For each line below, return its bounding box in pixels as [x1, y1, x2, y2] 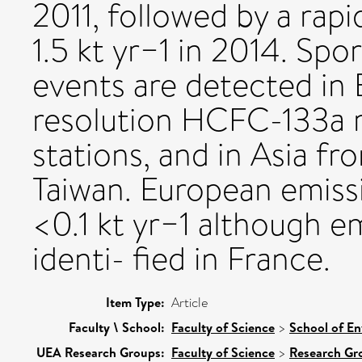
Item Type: [106, 293, 165, 311]
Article [171, 293, 208, 312]
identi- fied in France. [32, 235, 330, 282]
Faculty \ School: [69, 318, 165, 336]
